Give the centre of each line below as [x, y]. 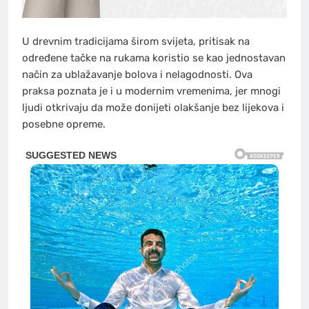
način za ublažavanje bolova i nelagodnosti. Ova [137, 75]
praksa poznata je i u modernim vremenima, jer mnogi [151, 91]
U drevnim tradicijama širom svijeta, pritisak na [136, 42]
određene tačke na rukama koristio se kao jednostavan [154, 58]
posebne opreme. [64, 124]
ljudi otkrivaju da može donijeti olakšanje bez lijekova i [153, 108]
